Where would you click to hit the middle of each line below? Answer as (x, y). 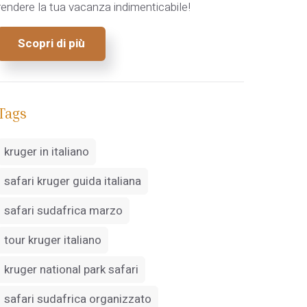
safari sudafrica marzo (63, 211)
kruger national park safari (71, 270)
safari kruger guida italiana (73, 182)
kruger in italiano (47, 152)
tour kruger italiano (53, 241)
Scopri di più (51, 44)
